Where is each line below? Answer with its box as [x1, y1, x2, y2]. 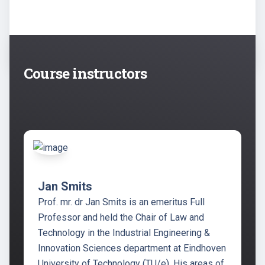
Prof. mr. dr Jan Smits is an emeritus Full [38, 196, 205, 208]
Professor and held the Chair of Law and [38, 211, 204, 223]
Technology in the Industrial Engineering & [38, 227, 210, 238]
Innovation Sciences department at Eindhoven [38, 242, 226, 254]
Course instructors [24, 63, 147, 83]
